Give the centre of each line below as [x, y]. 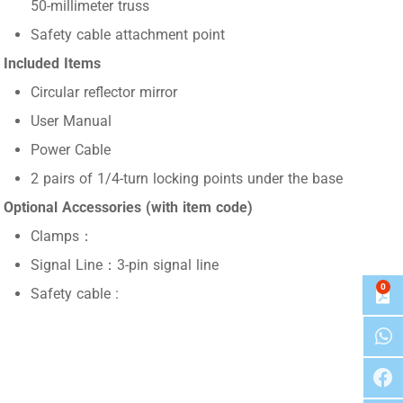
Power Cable [70, 150]
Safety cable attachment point [127, 35]
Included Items [52, 64]
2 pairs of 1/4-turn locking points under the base [186, 179]
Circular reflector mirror [103, 93]
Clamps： [62, 237]
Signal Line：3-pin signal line [124, 265]
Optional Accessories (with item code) [128, 208]
